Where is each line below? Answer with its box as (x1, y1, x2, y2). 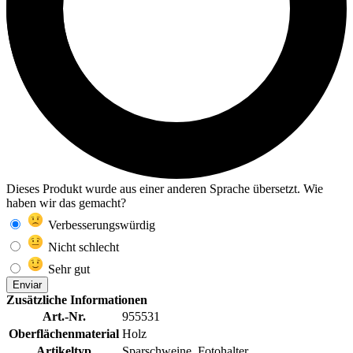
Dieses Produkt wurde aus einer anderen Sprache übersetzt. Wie (6, 182, 323, 196)
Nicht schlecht (45, 240, 119, 255)
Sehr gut (45, 262, 90, 277)
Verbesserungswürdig (45, 218, 155, 232)
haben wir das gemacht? (6, 196, 126, 210)
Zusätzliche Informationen (6, 293, 147, 307)
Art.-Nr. (42, 310, 86, 324)
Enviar (13, 279, 42, 292)
